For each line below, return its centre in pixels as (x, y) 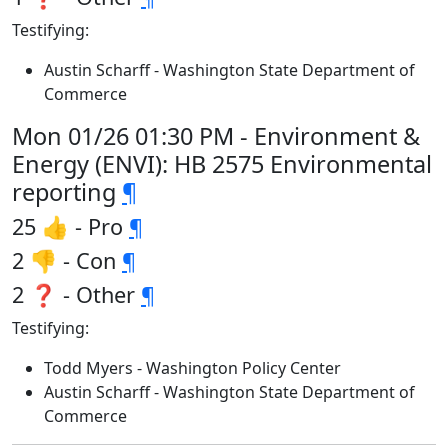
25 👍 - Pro (70, 226)
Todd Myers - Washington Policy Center (192, 368)
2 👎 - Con (67, 260)
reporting (67, 192)
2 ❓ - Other (76, 294)
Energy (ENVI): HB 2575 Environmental (222, 164)
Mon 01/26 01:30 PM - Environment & (216, 136)
